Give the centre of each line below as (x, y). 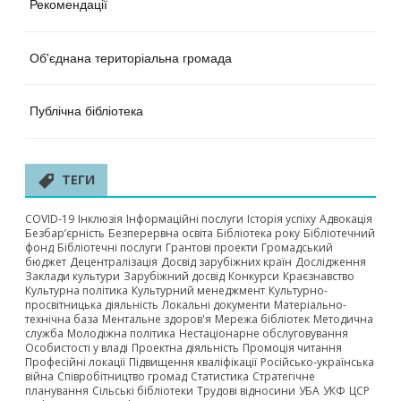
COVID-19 (50, 219)
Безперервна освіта (161, 233)
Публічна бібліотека (86, 111)
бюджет (46, 262)
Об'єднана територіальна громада (131, 57)
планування (57, 391)
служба (44, 333)
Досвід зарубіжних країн (226, 262)
